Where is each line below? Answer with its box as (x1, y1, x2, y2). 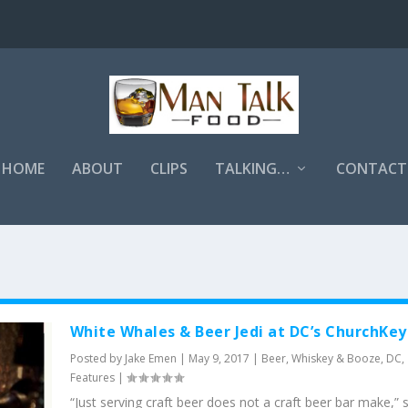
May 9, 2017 (188, 350, 250, 366)
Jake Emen (124, 350, 177, 366)
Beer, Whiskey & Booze (260, 350, 381, 366)
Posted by (69, 350, 125, 366)
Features (69, 369, 115, 385)
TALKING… (214, 158, 290, 178)
